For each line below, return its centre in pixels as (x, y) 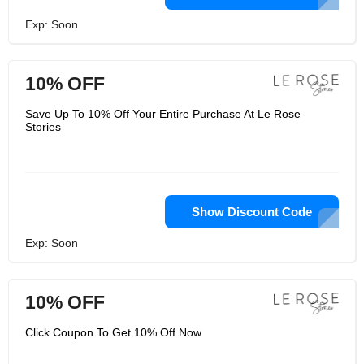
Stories (43, 127)
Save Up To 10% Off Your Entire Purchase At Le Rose (163, 114)
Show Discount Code (252, 212)
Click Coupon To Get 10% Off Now (113, 332)
